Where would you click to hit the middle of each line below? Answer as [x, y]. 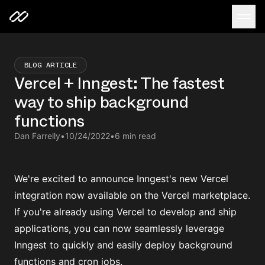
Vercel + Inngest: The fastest [119, 83]
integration [40, 195]
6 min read [135, 136]
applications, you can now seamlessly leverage [119, 228]
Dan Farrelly [37, 136]
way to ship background [101, 102]
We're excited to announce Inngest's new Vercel [121, 179]
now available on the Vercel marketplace [157, 195]
